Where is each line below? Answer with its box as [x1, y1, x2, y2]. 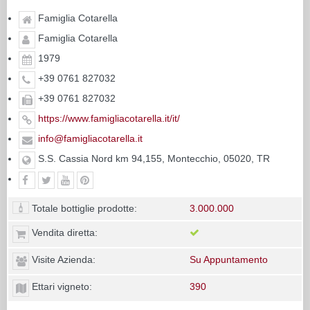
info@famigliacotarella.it [38, 132, 143, 144]
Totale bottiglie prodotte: [29, 202, 137, 214]
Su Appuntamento [190, 253, 268, 265]
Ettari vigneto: [29, 280, 92, 292]
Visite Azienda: [29, 253, 95, 265]
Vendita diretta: [29, 226, 98, 238]
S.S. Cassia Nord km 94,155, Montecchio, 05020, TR [35, 152, 270, 164]
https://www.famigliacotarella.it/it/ [38, 112, 180, 124]
